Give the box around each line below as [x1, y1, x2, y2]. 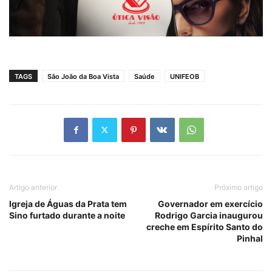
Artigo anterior [9, 182, 57, 192]
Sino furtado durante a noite [9, 209, 125, 220]
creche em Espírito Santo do [146, 221, 263, 232]
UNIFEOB [170, 72, 199, 81]
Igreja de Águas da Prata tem [9, 198, 127, 209]
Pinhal [237, 233, 263, 243]
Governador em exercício [158, 198, 263, 209]
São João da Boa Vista [47, 72, 119, 81]
